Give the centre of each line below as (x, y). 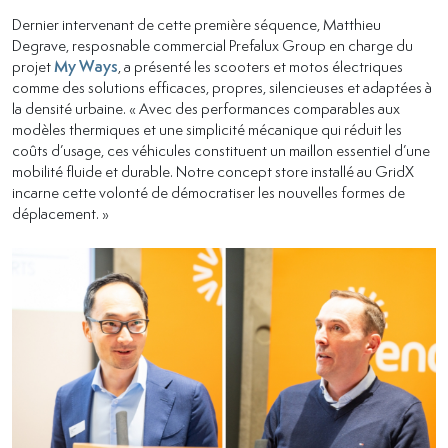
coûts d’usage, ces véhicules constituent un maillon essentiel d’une (221, 149)
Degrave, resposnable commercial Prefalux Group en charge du (212, 44)
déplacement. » (60, 212)
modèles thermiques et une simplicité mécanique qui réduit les (207, 128)
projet (33, 65)
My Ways (86, 66)
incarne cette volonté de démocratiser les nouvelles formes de (208, 191)
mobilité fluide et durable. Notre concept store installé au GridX (213, 170)
